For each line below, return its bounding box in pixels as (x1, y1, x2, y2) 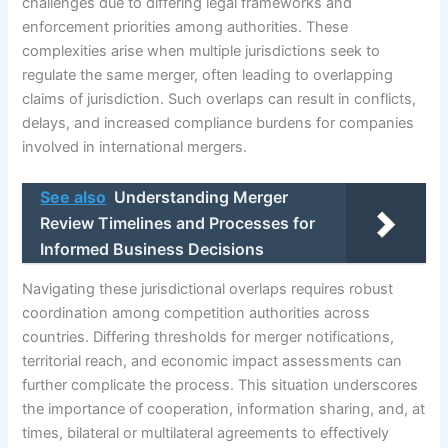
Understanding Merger (114, 186, 289, 207)
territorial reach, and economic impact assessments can (22, 352, 403, 371)
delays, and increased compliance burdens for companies (22, 114, 415, 133)
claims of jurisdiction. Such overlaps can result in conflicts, (22, 90, 417, 109)
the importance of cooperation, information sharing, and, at (22, 400, 426, 419)
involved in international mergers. (22, 138, 248, 157)
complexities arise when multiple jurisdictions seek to (22, 42, 381, 61)
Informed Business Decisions (40, 238, 265, 259)
